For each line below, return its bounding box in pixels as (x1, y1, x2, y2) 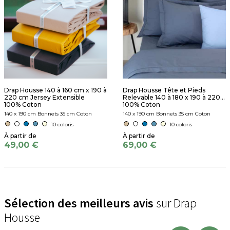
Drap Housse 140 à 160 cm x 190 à (4, 86, 107, 94)
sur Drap (154, 195, 197, 211)
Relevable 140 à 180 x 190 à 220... (123, 93, 225, 101)
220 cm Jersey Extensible (4, 93, 85, 101)
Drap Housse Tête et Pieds (123, 86, 205, 94)
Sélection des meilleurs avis (4, 195, 154, 211)
